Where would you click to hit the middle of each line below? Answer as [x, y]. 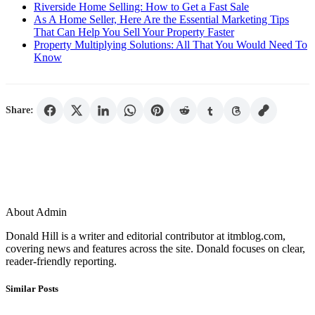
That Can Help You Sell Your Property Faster [134, 32]
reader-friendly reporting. [61, 261]
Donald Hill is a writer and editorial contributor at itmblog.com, [146, 236]
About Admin [36, 212]
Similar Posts [32, 288]
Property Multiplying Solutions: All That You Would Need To [171, 44]
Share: [20, 110]
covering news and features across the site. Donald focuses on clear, [155, 248]
